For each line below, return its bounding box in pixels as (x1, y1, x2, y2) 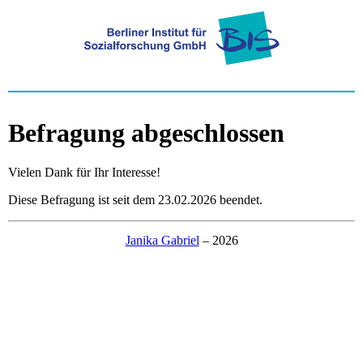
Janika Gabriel (125, 233, 199, 248)
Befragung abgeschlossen (8, 118, 284, 147)
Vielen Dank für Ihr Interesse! (8, 165, 160, 180)
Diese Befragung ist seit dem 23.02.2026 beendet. (8, 193, 263, 207)
